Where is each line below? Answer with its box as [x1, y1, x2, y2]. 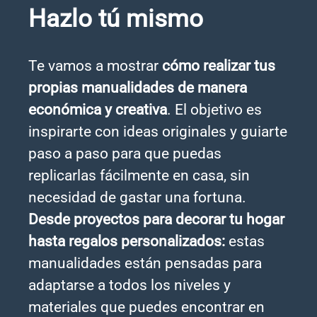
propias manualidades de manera [28, 79, 247, 96]
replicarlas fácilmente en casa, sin [28, 166, 250, 184]
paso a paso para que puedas [28, 144, 221, 162]
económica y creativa [28, 100, 167, 118]
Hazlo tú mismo [28, 4, 203, 33]
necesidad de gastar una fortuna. [28, 188, 246, 206]
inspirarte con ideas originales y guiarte [28, 122, 287, 140]
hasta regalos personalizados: [28, 232, 225, 250]
